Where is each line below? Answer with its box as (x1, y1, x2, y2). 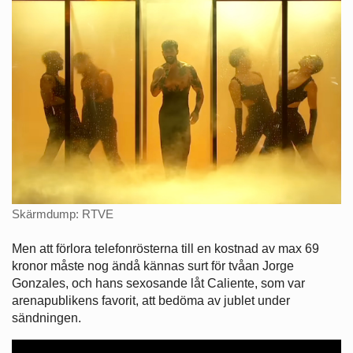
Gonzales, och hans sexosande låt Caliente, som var (12, 276, 305, 290)
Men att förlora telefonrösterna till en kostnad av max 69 (12, 241, 319, 255)
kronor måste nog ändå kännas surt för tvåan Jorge (12, 258, 294, 273)
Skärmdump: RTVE (12, 207, 113, 221)
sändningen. (12, 310, 81, 325)
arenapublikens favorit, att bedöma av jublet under (12, 293, 290, 307)
